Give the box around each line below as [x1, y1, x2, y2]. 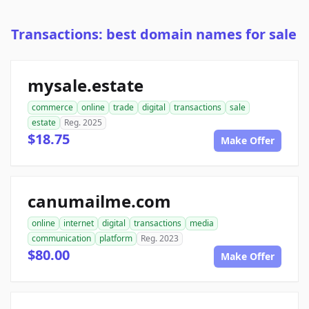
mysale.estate [28, 73, 143, 97]
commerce [32, 101, 73, 113]
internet [63, 217, 94, 229]
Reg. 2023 [141, 232, 179, 244]
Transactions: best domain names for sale [11, 24, 297, 43]
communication [32, 232, 91, 244]
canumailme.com [28, 189, 171, 212]
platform [99, 232, 132, 244]
